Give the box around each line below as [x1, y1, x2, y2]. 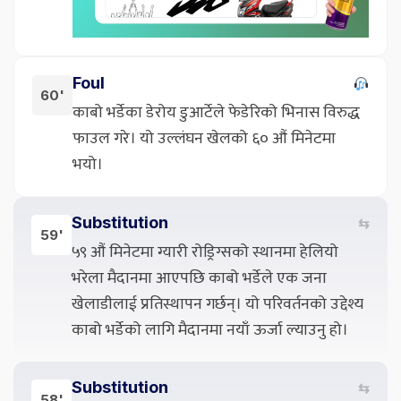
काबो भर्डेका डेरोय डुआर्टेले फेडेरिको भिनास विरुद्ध [73, 98, 360, 126]
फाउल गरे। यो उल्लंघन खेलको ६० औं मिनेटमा [73, 124, 336, 152]
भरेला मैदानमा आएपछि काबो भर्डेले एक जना [72, 264, 327, 292]
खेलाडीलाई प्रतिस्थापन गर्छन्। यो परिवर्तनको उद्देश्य [72, 290, 363, 318]
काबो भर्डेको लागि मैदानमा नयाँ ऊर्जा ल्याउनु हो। [72, 316, 348, 344]
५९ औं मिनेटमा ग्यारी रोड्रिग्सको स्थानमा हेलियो [72, 238, 338, 266]
